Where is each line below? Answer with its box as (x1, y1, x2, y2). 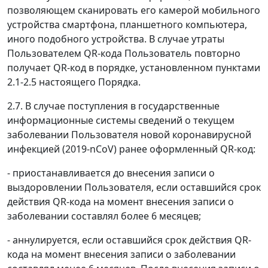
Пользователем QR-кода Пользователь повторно (7, 47, 240, 60)
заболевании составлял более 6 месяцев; (7, 209, 201, 223)
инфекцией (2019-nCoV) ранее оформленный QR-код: (7, 142, 255, 156)
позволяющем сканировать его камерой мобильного (7, 4, 260, 17)
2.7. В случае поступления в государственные (7, 99, 220, 112)
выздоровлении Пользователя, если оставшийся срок (7, 181, 261, 194)
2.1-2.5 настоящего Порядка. (7, 75, 141, 89)
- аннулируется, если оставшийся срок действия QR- (7, 233, 251, 246)
